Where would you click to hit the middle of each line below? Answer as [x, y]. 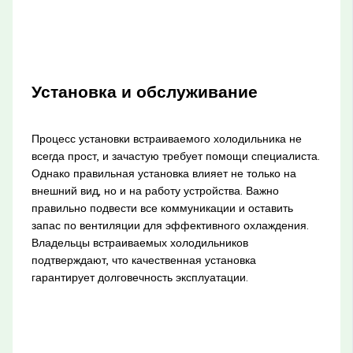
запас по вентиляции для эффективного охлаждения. [170, 225]
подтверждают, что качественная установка [143, 260]
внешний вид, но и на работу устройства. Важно [155, 190]
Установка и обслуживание [144, 92]
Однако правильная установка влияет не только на [163, 173]
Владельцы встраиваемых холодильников [139, 242]
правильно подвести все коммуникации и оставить [162, 208]
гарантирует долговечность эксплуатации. [139, 277]
